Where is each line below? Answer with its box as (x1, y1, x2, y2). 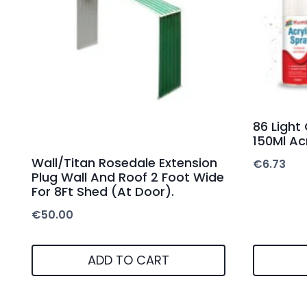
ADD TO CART (88, 251, 169, 269)
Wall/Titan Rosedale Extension (32, 153, 217, 171)
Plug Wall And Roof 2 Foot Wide (32, 168, 224, 186)
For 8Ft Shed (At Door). (32, 182, 174, 200)
